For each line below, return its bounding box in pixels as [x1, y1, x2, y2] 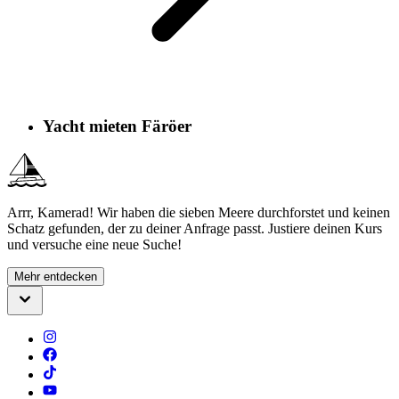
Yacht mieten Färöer [43, 117, 191, 136]
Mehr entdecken [14, 269, 97, 283]
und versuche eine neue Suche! [7, 236, 182, 252]
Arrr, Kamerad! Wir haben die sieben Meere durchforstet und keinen [7, 204, 390, 220]
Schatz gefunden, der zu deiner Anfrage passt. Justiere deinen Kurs [7, 220, 382, 236]
